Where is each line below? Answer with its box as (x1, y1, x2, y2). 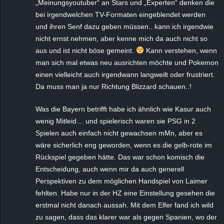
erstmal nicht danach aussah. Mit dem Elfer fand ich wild (35, 200, 213, 209)
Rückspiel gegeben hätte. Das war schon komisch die (35, 152, 204, 161)
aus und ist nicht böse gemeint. (35, 46, 136, 54)
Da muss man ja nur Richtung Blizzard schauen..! (35, 82, 191, 90)
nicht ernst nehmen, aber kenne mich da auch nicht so (35, 34, 207, 42)
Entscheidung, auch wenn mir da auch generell (35, 164, 184, 173)
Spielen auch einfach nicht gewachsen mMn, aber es (35, 128, 202, 137)
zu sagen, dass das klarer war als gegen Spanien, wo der (35, 212, 217, 221)
